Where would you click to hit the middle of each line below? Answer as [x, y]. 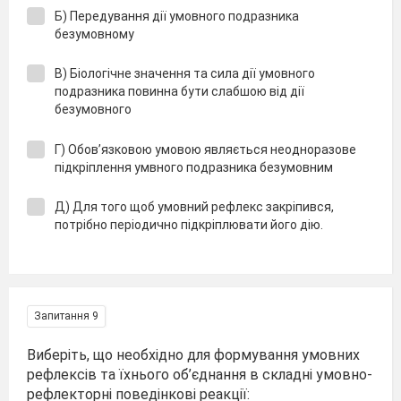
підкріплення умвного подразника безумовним [195, 167]
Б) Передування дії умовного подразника [177, 16]
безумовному [96, 34]
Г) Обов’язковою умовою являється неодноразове [205, 149]
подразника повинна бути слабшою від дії [179, 91]
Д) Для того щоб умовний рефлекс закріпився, [194, 207]
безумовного [94, 109]
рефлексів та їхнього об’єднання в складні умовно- [200, 374]
